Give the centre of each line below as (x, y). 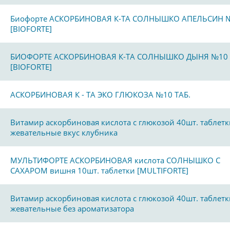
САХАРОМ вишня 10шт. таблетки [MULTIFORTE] (99, 170)
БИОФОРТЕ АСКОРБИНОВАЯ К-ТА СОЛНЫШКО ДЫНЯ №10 (119, 56)
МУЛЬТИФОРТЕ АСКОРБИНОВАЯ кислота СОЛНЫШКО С (115, 160)
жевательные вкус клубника (64, 132)
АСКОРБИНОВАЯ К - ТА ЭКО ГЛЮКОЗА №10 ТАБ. (100, 94)
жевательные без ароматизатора (72, 208)
